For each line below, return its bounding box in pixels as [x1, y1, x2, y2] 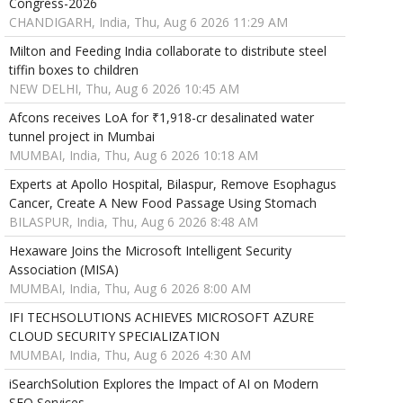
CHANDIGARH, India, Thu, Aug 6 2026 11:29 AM [8, 13, 288, 31]
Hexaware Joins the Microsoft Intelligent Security [8, 242, 291, 260]
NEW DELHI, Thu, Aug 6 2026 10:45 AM [8, 80, 239, 98]
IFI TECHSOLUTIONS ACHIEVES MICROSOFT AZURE [8, 309, 314, 327]
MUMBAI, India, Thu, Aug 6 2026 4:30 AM [8, 346, 251, 364]
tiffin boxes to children [8, 61, 139, 79]
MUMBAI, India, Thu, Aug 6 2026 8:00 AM [8, 280, 251, 298]
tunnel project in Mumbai [8, 128, 155, 146]
